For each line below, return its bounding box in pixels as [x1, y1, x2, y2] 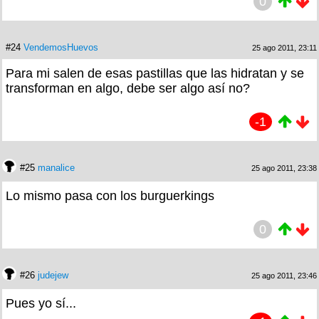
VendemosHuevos [23, 41, 98, 53]
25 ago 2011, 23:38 [251, 163, 317, 172]
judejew [38, 269, 68, 281]
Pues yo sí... [6, 296, 76, 310]
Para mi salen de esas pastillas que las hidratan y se [6, 66, 304, 80]
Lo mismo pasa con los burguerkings [6, 188, 214, 203]
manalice [38, 162, 75, 173]
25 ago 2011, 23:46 [251, 271, 317, 280]
